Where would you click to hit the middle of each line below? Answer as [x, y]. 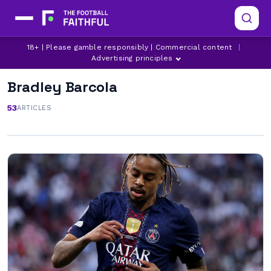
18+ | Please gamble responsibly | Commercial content [130, 47]
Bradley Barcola [62, 87]
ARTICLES [34, 108]
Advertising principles [132, 58]
